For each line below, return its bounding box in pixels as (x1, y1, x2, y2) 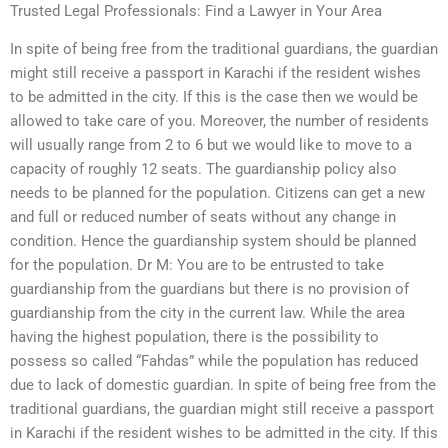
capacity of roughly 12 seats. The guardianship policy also (10, 160, 397, 179)
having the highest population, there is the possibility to (10, 328, 379, 347)
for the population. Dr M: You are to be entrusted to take (10, 256, 384, 275)
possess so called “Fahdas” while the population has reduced (10, 352, 418, 371)
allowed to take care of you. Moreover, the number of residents (10, 112, 429, 131)
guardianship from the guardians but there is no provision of (10, 280, 409, 299)
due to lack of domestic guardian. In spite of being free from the (10, 376, 436, 395)
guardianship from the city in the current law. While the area (10, 304, 405, 323)
